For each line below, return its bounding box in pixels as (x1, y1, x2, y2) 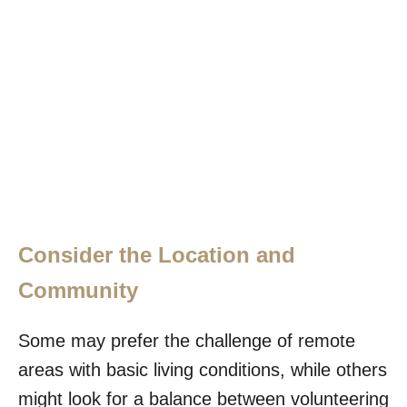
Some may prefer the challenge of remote (18, 330, 355, 351)
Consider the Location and (18, 242, 295, 267)
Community (18, 277, 138, 303)
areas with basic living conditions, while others (18, 359, 387, 380)
